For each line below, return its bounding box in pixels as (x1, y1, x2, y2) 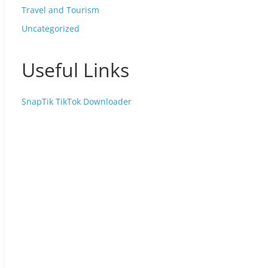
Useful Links (22, 57, 129, 83)
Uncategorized (22, 23, 80, 34)
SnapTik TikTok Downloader (22, 96, 132, 107)
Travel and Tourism (22, 4, 99, 16)
